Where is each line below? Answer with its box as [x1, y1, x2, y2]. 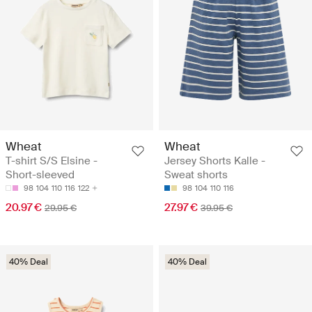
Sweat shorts [164, 168, 228, 182]
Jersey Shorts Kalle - [164, 154, 265, 169]
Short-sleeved [6, 168, 75, 182]
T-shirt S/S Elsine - [6, 154, 97, 169]
